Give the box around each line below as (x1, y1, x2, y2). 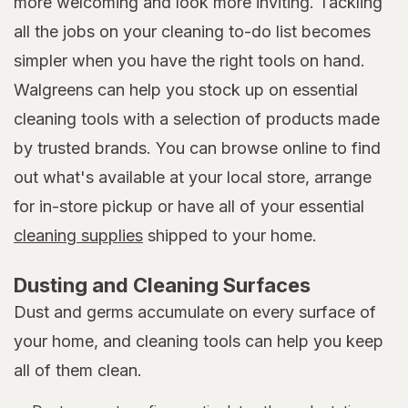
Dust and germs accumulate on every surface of (14, 302, 376, 322)
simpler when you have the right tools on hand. (14, 51, 365, 71)
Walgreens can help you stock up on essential (14, 80, 358, 100)
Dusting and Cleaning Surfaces (14, 273, 311, 298)
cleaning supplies (14, 226, 143, 246)
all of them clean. (14, 361, 142, 381)
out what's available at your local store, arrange (14, 168, 372, 188)
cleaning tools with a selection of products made (14, 109, 380, 129)
